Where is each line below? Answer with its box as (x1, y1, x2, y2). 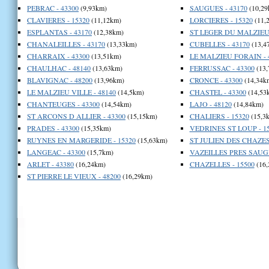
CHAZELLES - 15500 (189, 159, 255, 169)
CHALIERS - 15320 (189, 110, 249, 121)
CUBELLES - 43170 (189, 38, 250, 49)
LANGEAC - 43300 (27, 147, 85, 157)
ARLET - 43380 (27, 159, 74, 169)
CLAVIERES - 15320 (27, 14, 89, 25)
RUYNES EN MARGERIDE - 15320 (27, 134, 136, 145)
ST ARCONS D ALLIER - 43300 (27, 110, 125, 121)
